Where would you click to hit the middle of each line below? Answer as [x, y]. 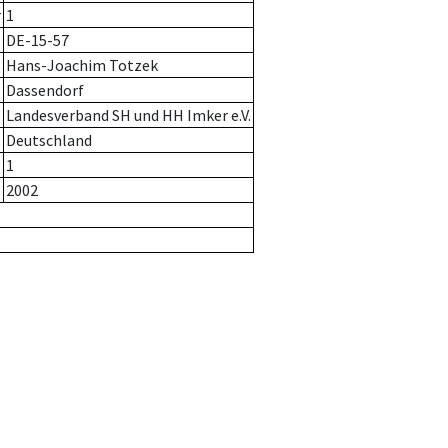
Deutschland [49, 140]
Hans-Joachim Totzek [82, 65]
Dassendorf [45, 90]
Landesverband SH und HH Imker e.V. [128, 115]
